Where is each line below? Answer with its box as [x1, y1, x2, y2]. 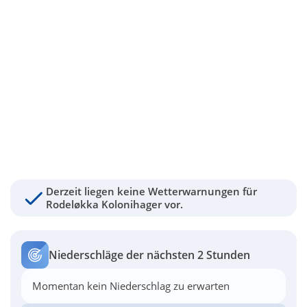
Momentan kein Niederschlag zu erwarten [32, 279, 230, 293]
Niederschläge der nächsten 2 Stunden [49, 247, 250, 262]
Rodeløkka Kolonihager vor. [46, 197, 183, 211]
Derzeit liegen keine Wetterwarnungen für [46, 184, 257, 198]
